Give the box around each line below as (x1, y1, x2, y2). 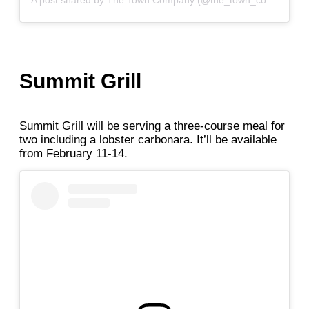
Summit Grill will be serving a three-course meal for (19, 119, 285, 133)
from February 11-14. (19, 147, 128, 161)
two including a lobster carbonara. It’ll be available (19, 133, 277, 147)
